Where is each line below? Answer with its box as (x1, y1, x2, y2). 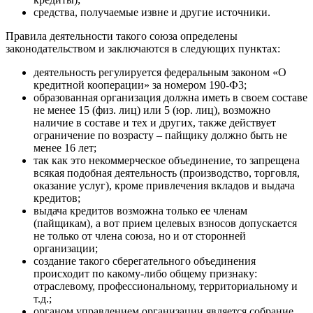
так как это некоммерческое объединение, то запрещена (34, 154, 300, 167)
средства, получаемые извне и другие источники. (34, 6, 270, 19)
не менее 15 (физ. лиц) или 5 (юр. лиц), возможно (34, 104, 270, 117)
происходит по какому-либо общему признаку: (34, 268, 257, 280)
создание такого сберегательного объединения (34, 255, 256, 268)
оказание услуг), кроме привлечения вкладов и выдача (34, 180, 295, 192)
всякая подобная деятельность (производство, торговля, (34, 167, 300, 180)
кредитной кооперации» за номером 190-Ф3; (34, 79, 247, 92)
